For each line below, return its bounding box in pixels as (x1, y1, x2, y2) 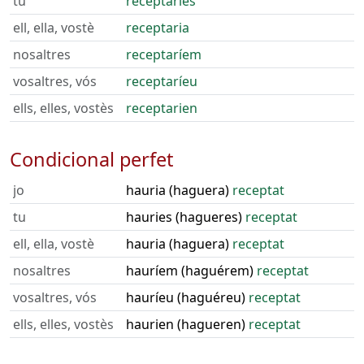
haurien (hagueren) (126, 315, 249, 333)
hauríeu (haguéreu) (126, 288, 249, 306)
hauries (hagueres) (126, 208, 245, 226)
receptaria (126, 19, 189, 37)
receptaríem (126, 45, 201, 63)
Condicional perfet (10, 146, 173, 172)
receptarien (126, 99, 197, 117)
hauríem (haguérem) (126, 262, 257, 279)
